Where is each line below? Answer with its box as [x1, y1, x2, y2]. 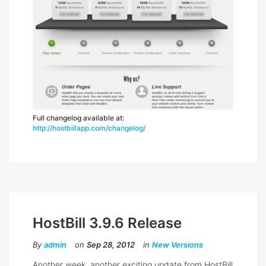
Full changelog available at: [33, 113, 124, 123]
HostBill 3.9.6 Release [33, 214, 182, 232]
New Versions [152, 240, 203, 250]
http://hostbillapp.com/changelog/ [33, 123, 145, 133]
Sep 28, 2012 [87, 240, 135, 250]
